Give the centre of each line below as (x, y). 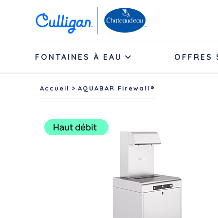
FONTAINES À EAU (79, 57)
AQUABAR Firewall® (117, 88)
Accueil (55, 88)
